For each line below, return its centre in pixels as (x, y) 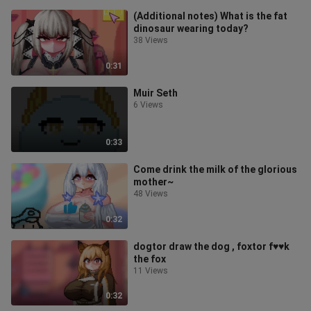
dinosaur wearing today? (191, 28)
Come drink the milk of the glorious (215, 169)
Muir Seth (155, 93)
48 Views (151, 194)
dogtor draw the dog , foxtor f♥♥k (211, 246)
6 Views (148, 104)
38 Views (151, 40)
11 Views (151, 270)
